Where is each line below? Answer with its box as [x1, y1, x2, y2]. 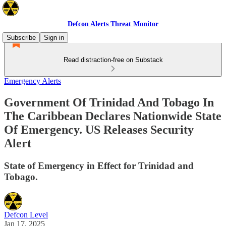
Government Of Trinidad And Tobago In [4, 95, 214, 109]
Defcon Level [4, 210, 48, 219]
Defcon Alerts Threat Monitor [68, 20, 158, 28]
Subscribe [7, 34, 36, 41]
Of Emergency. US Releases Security [4, 123, 194, 136]
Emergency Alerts [4, 77, 61, 85]
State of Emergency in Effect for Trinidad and [4, 160, 194, 171]
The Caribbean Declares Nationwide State [4, 109, 221, 123]
